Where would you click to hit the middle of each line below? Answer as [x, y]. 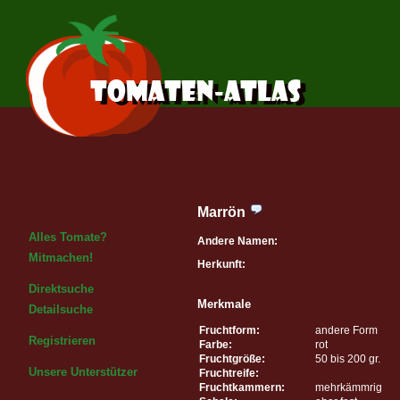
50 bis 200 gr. [348, 358]
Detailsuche [61, 309]
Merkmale [224, 304]
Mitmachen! [61, 258]
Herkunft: [221, 264]
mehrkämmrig [349, 387]
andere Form [346, 330]
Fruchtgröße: [232, 358]
